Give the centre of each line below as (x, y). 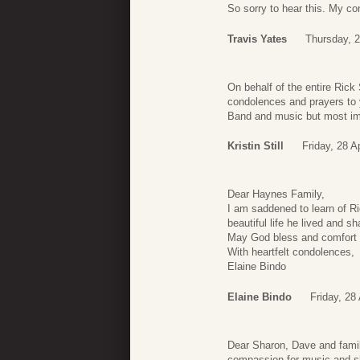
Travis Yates (257, 39)
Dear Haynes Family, (276, 194)
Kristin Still (256, 146)
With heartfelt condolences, (291, 252)
